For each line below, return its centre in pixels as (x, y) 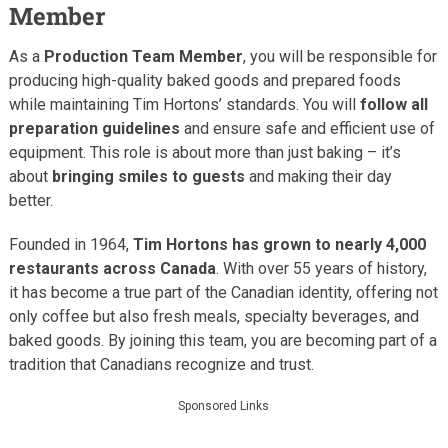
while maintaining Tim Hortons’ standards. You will (184, 104)
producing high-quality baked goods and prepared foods (204, 80)
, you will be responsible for (339, 56)
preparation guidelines (94, 128)
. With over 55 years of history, (321, 268)
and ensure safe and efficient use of (307, 128)
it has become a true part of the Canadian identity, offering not (223, 292)
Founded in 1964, (70, 244)
